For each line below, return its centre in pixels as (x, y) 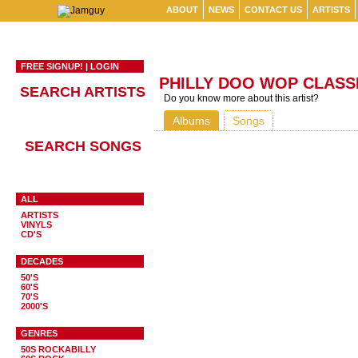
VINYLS (36, 225)
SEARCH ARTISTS (83, 92)
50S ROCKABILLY (58, 349)
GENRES (39, 333)
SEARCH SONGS (83, 146)
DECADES (42, 261)
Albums (191, 121)
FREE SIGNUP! (52, 66)
